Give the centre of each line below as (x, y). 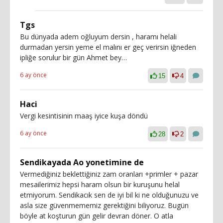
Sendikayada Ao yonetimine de (82, 162)
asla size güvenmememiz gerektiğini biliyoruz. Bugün (104, 205)
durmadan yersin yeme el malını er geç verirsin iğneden (108, 47)
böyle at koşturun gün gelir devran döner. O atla (97, 216)
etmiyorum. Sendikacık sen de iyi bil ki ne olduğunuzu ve (109, 195)
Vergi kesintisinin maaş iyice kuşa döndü (84, 115)
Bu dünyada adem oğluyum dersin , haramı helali (98, 36)
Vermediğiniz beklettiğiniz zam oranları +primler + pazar (109, 174)
